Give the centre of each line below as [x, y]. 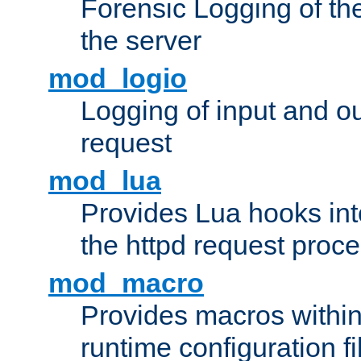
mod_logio [118, 79]
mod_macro [126, 283]
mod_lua [105, 181]
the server [141, 41]
